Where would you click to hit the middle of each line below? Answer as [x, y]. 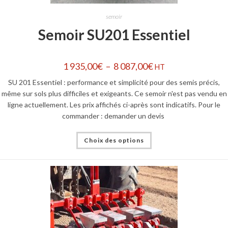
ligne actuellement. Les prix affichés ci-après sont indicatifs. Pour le [114, 104]
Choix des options [114, 140]
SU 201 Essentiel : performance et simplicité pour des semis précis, [114, 82]
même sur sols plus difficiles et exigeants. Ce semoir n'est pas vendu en [114, 93]
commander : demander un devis [114, 116]
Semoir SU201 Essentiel [114, 34]
